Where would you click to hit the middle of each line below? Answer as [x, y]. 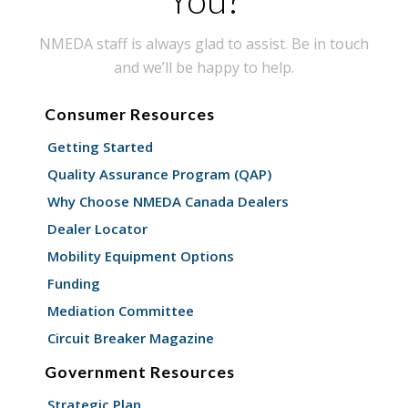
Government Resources [139, 372]
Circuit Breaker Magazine [130, 337]
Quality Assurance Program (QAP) [159, 173]
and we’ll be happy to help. [204, 68]
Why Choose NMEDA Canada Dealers [168, 201]
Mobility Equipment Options [140, 255]
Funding [73, 283]
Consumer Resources [129, 114]
